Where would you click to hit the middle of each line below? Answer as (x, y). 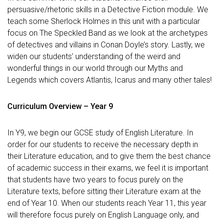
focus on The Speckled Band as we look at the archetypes (108, 33)
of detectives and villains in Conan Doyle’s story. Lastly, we (106, 45)
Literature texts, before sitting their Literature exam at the (104, 191)
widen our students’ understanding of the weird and (94, 56)
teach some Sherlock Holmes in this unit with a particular (104, 21)
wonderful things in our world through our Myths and (95, 68)
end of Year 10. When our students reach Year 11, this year (107, 203)
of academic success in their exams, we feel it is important (108, 168)
